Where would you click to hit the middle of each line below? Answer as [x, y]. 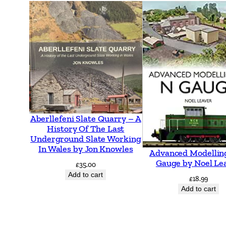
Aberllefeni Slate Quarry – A [86, 119]
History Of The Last [86, 129]
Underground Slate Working [86, 139]
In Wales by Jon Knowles [86, 149]
